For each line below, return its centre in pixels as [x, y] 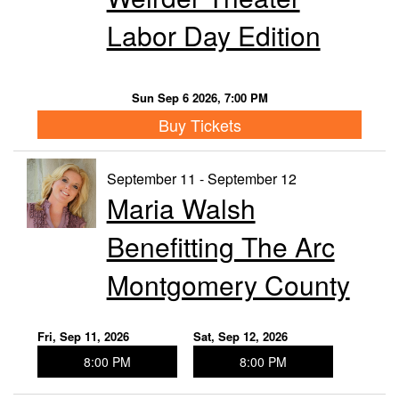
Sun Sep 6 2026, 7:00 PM [199, 98]
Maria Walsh [181, 208]
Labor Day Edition [213, 36]
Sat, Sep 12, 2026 [240, 336]
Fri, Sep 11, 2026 [83, 336]
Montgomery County [228, 284]
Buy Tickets [199, 124]
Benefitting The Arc [220, 246]
